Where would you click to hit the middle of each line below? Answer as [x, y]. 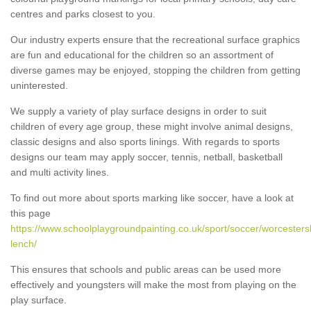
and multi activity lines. [60, 172]
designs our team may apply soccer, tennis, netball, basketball [146, 157]
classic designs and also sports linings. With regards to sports [145, 141]
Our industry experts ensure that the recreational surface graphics [155, 39]
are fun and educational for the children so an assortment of [142, 54]
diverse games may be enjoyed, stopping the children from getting [155, 70]
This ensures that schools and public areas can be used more [146, 269]
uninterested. [39, 85]
